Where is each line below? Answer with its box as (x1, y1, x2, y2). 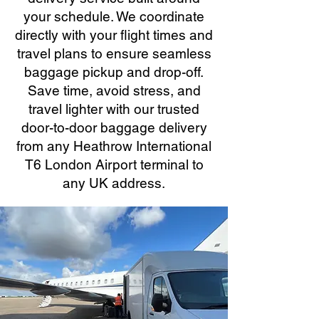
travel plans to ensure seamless (16, 46, 211, 61)
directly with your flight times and (15, 27, 213, 43)
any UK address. (63, 175, 165, 191)
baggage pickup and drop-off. (24, 64, 204, 80)
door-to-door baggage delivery (21, 120, 207, 135)
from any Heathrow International (16, 138, 211, 154)
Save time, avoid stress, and (27, 83, 201, 98)
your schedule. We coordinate (23, 9, 204, 24)
